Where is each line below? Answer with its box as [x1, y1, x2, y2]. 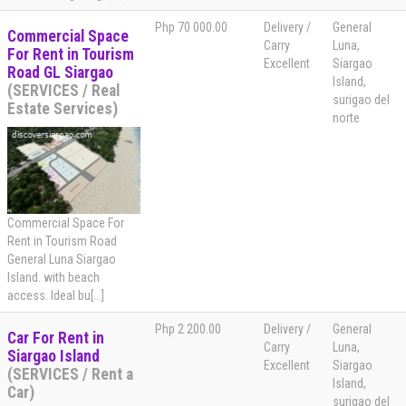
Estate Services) [7, 100, 118, 119]
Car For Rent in [7, 329, 104, 348]
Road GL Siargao [7, 63, 113, 82]
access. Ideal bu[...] [7, 288, 104, 304]
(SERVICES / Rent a [7, 365, 133, 384]
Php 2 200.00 [155, 322, 221, 337]
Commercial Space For [7, 216, 124, 231]
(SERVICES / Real [7, 82, 120, 101]
